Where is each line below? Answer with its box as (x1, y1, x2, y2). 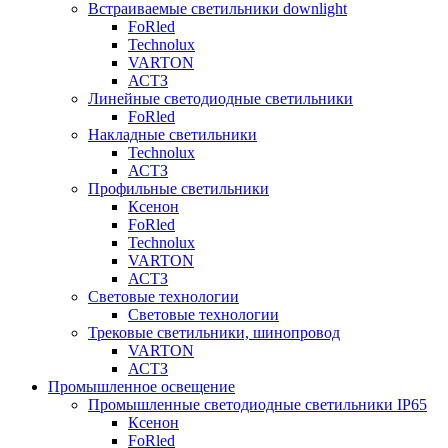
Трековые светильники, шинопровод (88, 324, 340, 341)
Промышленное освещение (48, 378, 235, 395)
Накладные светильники (88, 126, 257, 143)
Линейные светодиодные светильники (88, 90, 353, 107)
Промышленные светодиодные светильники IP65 (88, 396, 427, 413)
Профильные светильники (88, 180, 269, 197)
